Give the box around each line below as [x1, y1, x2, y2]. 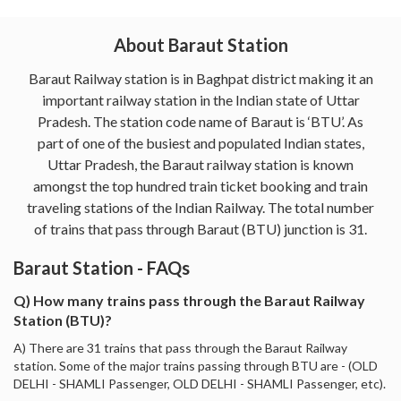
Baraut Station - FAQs [13, 256, 190, 278]
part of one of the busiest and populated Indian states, [37, 133, 364, 151]
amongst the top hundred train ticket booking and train [33, 176, 368, 194]
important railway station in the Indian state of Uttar [41, 90, 360, 108]
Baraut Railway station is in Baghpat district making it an [28, 69, 373, 87]
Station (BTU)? [13, 311, 112, 328]
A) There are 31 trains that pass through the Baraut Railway [13, 339, 347, 355]
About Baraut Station [113, 33, 288, 55]
